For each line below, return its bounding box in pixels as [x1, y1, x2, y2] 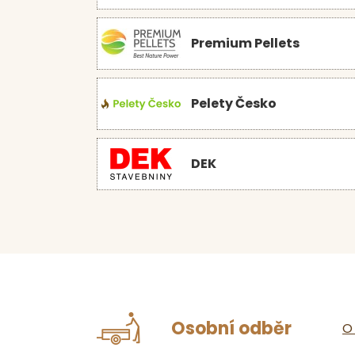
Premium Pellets [191, 34, 300, 52]
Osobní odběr [167, 315, 292, 341]
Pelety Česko [191, 94, 277, 113]
